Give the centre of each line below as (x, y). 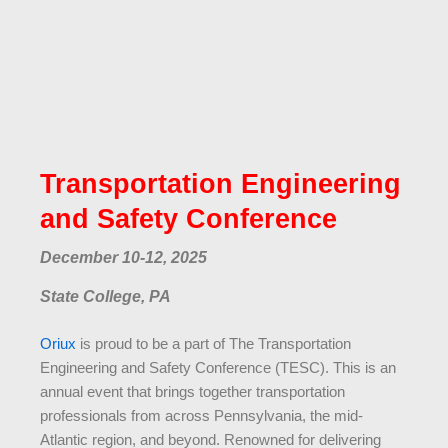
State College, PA (105, 297)
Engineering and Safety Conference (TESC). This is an (218, 368)
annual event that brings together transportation (192, 392)
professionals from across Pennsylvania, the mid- (201, 416)
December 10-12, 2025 (123, 258)
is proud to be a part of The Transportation (213, 344)
